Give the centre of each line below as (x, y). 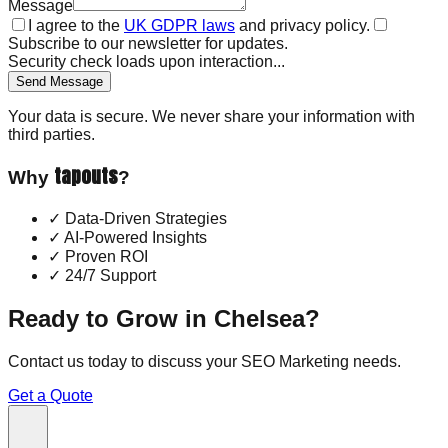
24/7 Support (108, 276)
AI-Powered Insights (134, 238)
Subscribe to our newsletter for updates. (148, 43)
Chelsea (259, 319)
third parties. (51, 134)
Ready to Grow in (111, 319)
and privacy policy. (302, 25)
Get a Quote (50, 395)
